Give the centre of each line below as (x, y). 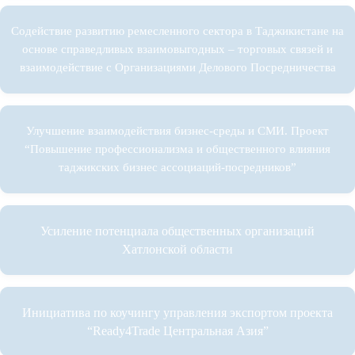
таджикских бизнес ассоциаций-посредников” (177, 168)
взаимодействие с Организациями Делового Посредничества (177, 68)
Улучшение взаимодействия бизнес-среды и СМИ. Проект (177, 131)
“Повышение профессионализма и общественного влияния (177, 149)
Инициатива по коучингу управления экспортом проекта (177, 313)
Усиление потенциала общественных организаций (177, 231)
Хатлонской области (177, 250)
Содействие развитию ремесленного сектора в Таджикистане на (177, 31)
